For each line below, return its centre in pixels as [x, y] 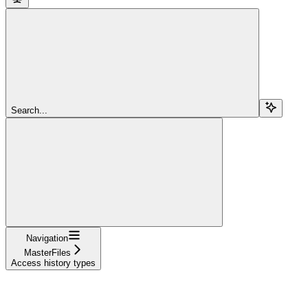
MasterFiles [47, 253]
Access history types [53, 263]
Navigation [47, 238]
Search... [29, 110]
